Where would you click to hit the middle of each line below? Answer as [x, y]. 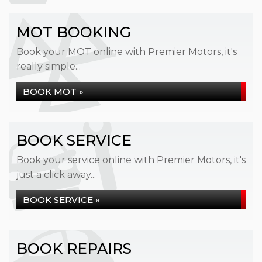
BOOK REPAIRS [74, 249]
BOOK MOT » [53, 92]
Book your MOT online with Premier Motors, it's [127, 52]
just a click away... [56, 175]
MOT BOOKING [74, 32]
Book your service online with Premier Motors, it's [131, 160]
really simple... [49, 66]
